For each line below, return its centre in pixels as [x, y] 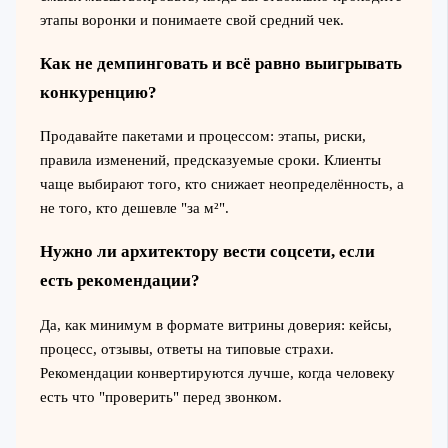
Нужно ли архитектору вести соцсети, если [207, 252]
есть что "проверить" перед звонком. [160, 396]
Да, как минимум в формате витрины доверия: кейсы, [215, 324]
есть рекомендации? [119, 281]
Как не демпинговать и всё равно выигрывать [220, 64]
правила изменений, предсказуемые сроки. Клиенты [210, 160]
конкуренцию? [98, 93]
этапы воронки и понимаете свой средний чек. [191, 20]
